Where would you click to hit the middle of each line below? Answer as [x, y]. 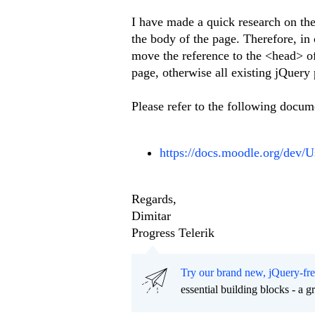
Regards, [154, 199]
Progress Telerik [173, 233]
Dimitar [151, 216]
